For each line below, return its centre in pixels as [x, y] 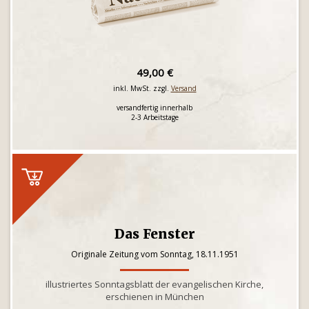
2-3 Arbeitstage [154, 117]
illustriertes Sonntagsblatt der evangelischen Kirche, [154, 284]
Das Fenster [154, 234]
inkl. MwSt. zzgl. [142, 88]
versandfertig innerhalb [154, 108]
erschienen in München [154, 297]
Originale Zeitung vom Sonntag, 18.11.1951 [154, 254]
